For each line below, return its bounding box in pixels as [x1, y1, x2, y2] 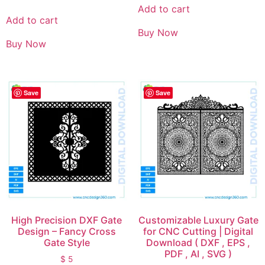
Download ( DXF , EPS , [146, 236, 251, 248]
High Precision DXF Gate [11, 214, 122, 226]
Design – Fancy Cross [17, 225, 116, 237]
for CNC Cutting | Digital [143, 225, 254, 237]
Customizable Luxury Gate [138, 214, 258, 226]
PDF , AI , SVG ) [164, 247, 232, 260]
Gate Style [43, 236, 90, 248]
